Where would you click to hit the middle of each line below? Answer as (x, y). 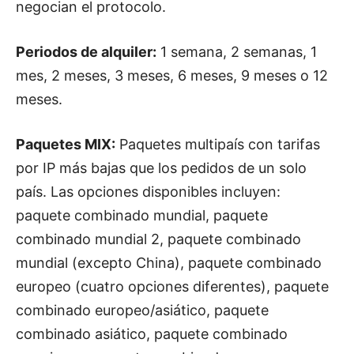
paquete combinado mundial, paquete (142, 216)
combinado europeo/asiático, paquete (142, 311)
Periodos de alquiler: (86, 52)
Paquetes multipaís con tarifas (218, 145)
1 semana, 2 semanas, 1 (237, 52)
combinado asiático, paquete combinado (152, 334)
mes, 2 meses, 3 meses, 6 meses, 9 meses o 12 (172, 76)
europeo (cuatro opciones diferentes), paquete (172, 287)
